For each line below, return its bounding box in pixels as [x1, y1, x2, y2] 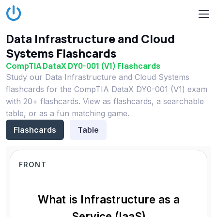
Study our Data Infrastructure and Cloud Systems [6, 72, 189, 82]
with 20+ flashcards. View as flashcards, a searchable [6, 96, 204, 106]
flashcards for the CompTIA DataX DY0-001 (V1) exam [6, 84, 207, 94]
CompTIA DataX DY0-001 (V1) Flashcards [6, 61, 160, 71]
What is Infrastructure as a [37, 193, 180, 206]
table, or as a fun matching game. [6, 108, 129, 118]
